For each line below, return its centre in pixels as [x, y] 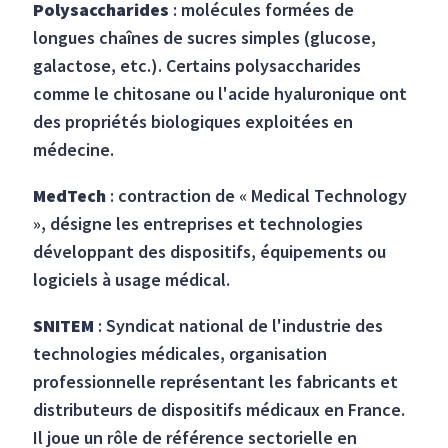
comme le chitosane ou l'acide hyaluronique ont [220, 94]
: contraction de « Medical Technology [257, 196]
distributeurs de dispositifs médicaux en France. [219, 410]
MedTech [70, 196]
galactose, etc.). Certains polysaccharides [197, 66]
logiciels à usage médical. [132, 280]
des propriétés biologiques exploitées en [193, 122]
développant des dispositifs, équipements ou [210, 252]
